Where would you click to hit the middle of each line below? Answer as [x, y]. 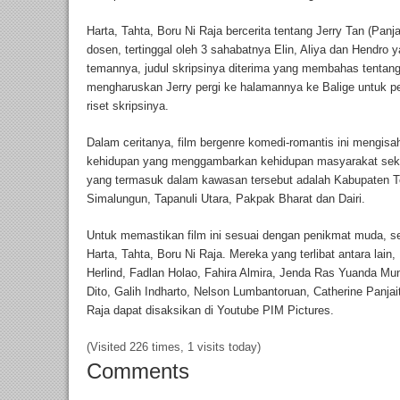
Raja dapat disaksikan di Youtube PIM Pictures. [210, 310]
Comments [138, 371]
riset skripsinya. [128, 105]
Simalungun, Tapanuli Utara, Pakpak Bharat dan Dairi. [226, 198]
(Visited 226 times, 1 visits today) [174, 346]
